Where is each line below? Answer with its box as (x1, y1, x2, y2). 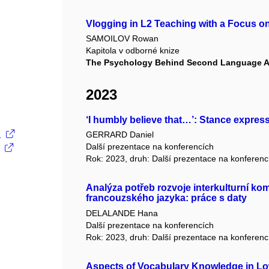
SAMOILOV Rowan (86, 33, 159, 43)
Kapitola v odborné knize (86, 45, 180, 55)
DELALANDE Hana (86, 208, 159, 218)
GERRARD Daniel (86, 130, 154, 140)
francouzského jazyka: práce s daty (86, 193, 247, 204)
